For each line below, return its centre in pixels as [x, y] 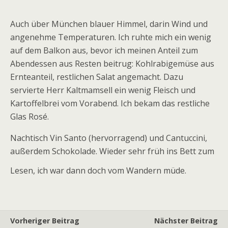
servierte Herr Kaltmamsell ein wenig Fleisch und [103, 90]
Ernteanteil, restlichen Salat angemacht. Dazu [97, 77]
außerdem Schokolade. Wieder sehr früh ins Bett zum [112, 151]
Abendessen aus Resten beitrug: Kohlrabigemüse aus [112, 64]
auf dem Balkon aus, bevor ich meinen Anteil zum [104, 50]
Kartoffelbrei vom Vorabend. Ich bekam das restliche [110, 103]
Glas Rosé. [30, 117]
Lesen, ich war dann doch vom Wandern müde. [99, 170]
